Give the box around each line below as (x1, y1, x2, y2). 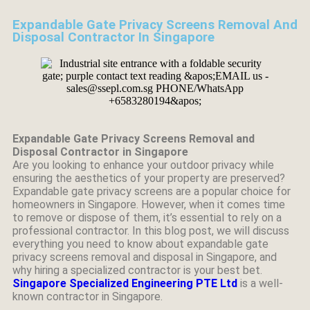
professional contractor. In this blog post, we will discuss (12, 224, 289, 237)
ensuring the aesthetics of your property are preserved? (12, 172, 285, 185)
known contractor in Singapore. (12, 290, 163, 303)
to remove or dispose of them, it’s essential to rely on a (12, 211, 282, 224)
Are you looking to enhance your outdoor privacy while (12, 158, 274, 172)
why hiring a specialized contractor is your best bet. (12, 264, 262, 277)
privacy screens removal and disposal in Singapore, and (12, 250, 277, 264)
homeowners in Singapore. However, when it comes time (12, 198, 285, 211)
